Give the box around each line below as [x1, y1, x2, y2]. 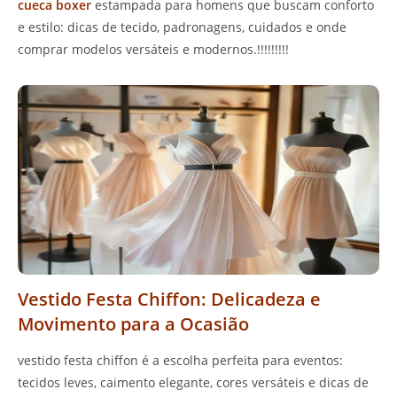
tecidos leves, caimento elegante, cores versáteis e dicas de [18, 374, 369, 392]
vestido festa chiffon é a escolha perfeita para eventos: [18, 352, 343, 370]
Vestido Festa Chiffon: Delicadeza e [18, 287, 321, 312]
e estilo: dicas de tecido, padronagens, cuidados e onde [18, 19, 346, 36]
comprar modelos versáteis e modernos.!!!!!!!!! [18, 41, 289, 58]
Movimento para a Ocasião [18, 312, 249, 337]
